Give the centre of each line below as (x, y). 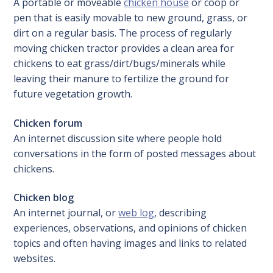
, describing (181, 213)
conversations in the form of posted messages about (135, 153)
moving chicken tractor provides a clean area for (124, 48)
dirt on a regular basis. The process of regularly (123, 33)
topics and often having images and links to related (130, 243)
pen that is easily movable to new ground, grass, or (131, 17)
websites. (35, 259)
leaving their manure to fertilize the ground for (122, 78)
